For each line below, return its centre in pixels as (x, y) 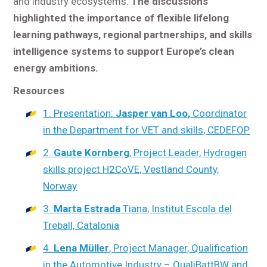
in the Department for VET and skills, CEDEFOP (147, 130)
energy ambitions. (56, 68)
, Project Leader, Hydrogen (188, 152)
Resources (39, 90)
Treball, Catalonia (81, 225)
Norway (60, 186)
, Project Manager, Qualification (179, 248)
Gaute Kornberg (92, 152)
